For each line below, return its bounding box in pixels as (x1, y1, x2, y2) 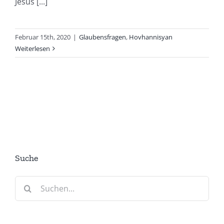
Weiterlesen (15, 43, 50, 53)
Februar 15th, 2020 (15, 32, 70, 41)
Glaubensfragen (79, 32, 126, 41)
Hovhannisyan (129, 32, 172, 41)
